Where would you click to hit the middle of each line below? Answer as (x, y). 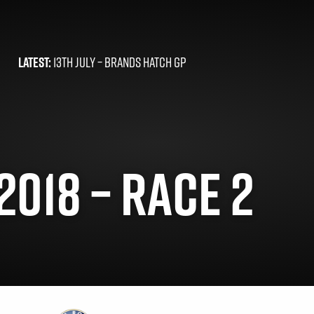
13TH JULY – (78, 63)
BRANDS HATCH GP (145, 63)
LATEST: (35, 63)
